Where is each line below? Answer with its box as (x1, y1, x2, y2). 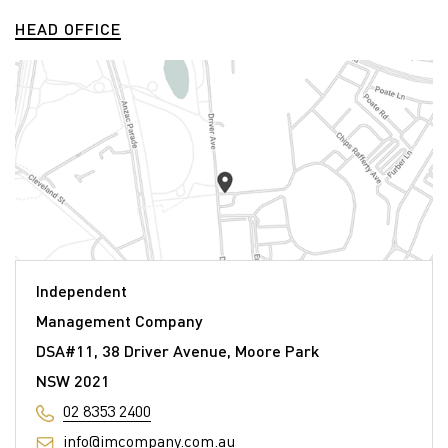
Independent (36, 280, 127, 302)
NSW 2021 (36, 370, 110, 392)
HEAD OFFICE (15, 18, 121, 40)
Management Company (36, 310, 202, 332)
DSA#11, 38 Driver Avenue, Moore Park (36, 340, 319, 362)
